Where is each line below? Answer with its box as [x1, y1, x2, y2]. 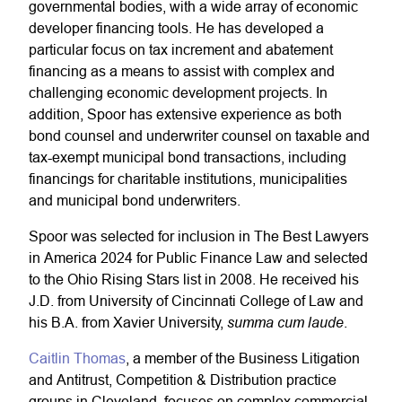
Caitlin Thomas [29, 350, 126, 366]
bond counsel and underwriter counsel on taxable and [29, 127, 370, 144]
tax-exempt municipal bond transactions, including [29, 149, 346, 165]
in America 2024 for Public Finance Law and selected [29, 249, 368, 266]
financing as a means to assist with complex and [29, 63, 335, 79]
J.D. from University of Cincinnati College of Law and [29, 293, 363, 309]
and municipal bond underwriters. [29, 192, 240, 208]
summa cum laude [227, 313, 344, 330]
